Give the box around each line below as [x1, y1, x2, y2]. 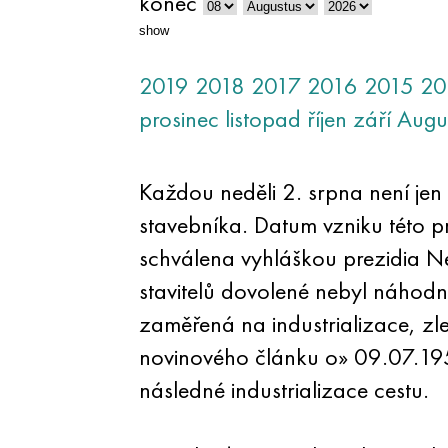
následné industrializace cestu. [138, 374, 429, 405]
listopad [224, 103, 301, 134]
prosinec [138, 103, 219, 134]
